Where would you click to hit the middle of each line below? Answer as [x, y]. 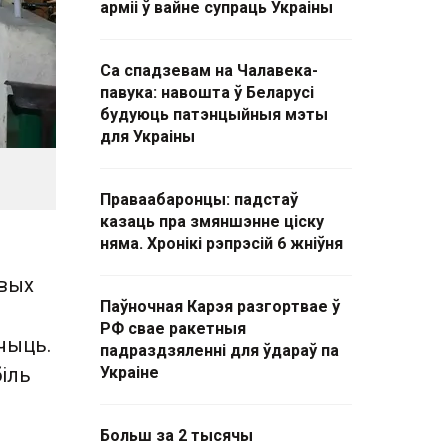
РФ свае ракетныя [173, 328]
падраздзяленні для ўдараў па [219, 350]
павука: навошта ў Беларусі [207, 92]
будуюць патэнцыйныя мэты [214, 114]
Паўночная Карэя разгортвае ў [220, 306]
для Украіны [147, 136]
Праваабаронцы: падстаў [199, 199]
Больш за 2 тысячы [176, 435]
